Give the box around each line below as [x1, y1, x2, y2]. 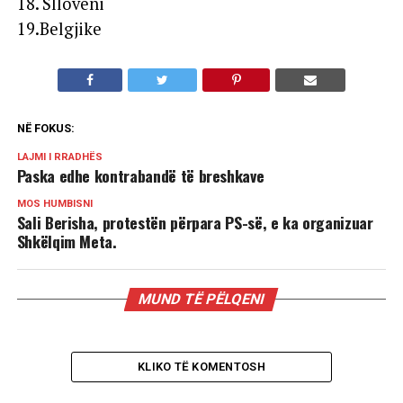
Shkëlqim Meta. [16, 228, 117, 253]
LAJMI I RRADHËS [16, 150, 103, 163]
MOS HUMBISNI [16, 197, 93, 210]
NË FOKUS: [16, 121, 75, 135]
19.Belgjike [16, 17, 102, 40]
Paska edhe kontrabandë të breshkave [16, 163, 264, 187]
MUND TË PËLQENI [137, 290, 267, 308]
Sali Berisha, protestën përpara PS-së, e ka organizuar [16, 210, 373, 234]
